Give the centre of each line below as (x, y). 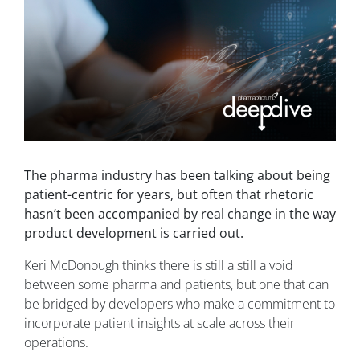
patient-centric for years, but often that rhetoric (169, 195)
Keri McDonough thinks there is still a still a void (159, 266)
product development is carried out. (134, 233)
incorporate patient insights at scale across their (160, 323)
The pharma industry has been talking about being (177, 176)
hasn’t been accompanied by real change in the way (180, 214)
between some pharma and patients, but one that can (176, 285)
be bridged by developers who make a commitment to (180, 304)
